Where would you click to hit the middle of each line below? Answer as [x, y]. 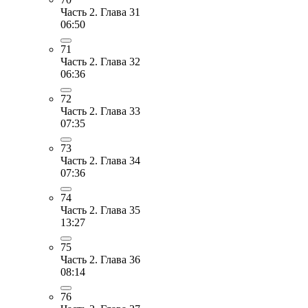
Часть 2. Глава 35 [100, 210]
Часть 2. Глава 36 [100, 259]
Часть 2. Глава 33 [100, 111]
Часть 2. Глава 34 [100, 160]
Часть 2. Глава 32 [100, 61]
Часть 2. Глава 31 [100, 12]
